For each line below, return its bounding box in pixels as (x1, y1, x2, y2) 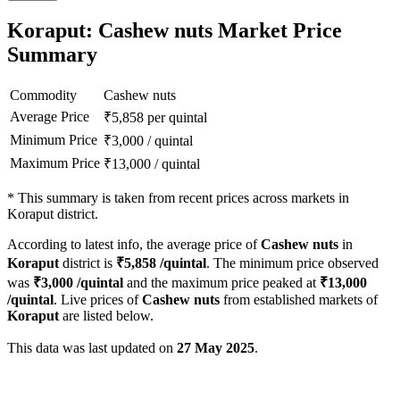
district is (59, 255, 116, 271)
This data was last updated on (7, 340, 177, 356)
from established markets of (220, 292, 378, 308)
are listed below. (59, 308, 154, 324)
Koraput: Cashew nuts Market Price (7, 19, 342, 43)
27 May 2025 (177, 340, 254, 356)
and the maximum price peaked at (123, 275, 320, 291)
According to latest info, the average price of (7, 237, 261, 253)
